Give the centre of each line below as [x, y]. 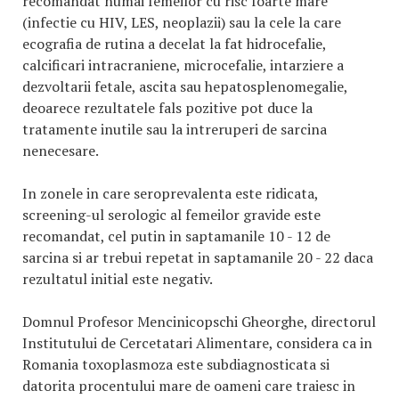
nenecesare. [61, 151]
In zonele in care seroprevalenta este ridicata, [170, 193]
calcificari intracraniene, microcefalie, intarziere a [183, 65]
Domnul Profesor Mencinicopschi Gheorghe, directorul [199, 322]
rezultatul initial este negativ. [118, 279]
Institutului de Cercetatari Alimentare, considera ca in [197, 343]
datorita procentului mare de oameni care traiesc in [189, 386]
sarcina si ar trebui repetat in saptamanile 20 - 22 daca [198, 257]
